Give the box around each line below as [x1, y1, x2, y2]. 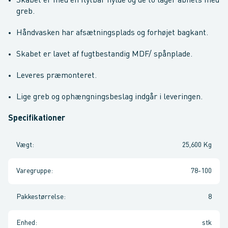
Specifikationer [8, 115, 65, 123]
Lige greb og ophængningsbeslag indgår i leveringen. [16, 93, 203, 101]
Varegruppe [16, 167, 51, 175]
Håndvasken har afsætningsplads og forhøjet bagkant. [16, 29, 208, 37]
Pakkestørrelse [16, 193, 64, 201]
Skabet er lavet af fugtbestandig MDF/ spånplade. [16, 50, 192, 59]
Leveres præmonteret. [16, 72, 97, 80]
